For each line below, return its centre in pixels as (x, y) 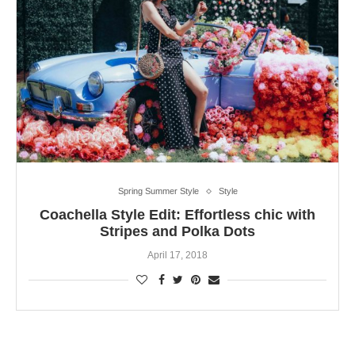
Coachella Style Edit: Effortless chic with (177, 215)
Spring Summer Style (158, 191)
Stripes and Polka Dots (177, 232)
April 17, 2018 (177, 256)
